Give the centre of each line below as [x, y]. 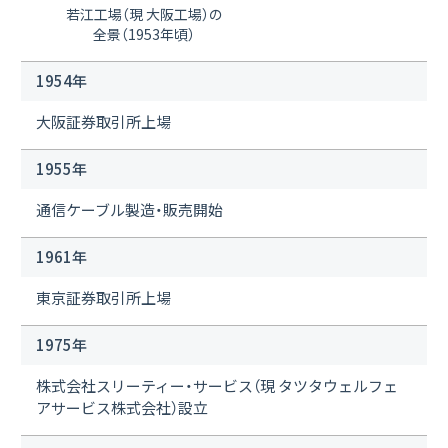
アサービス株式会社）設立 [122, 407]
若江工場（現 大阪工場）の [144, 13]
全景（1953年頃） [144, 33]
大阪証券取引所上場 [103, 121]
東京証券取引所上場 [103, 297]
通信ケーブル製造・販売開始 [129, 209]
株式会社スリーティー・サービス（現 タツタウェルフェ [217, 385]
